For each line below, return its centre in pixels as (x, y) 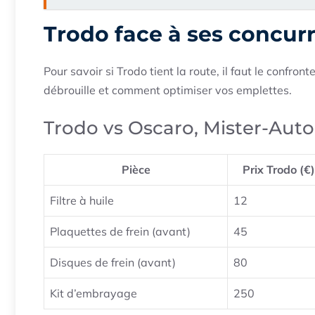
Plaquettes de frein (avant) (120, 232)
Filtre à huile (82, 201)
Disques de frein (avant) (113, 263)
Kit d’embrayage (94, 294)
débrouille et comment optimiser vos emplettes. (168, 90)
